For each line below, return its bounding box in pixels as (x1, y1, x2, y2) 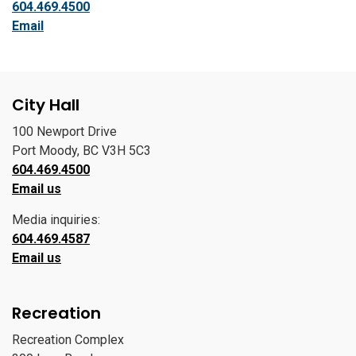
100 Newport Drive (12, 124, 117, 139)
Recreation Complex (12, 332, 124, 347)
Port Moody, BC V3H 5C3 (12, 143, 151, 158)
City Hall (12, 94, 79, 116)
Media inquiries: (12, 212, 100, 227)
